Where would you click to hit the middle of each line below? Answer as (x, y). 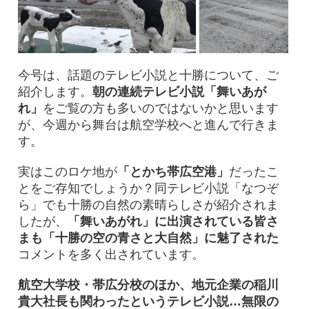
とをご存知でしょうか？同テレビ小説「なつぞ (148, 188)
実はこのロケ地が (67, 171)
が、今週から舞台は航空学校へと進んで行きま (148, 124)
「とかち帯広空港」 (173, 171)
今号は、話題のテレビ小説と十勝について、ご (148, 75)
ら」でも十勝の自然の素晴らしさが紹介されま (148, 205)
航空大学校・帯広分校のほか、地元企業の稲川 (148, 285)
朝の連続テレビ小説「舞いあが (179, 91)
